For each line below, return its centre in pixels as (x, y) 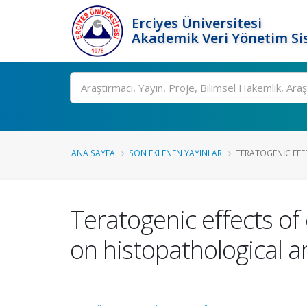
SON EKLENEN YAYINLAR (175, 153)
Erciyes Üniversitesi (197, 23)
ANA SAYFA (93, 153)
